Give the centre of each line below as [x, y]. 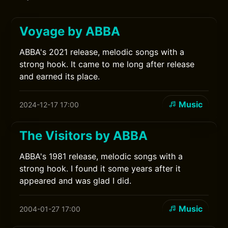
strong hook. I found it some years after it [100, 168]
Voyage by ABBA [70, 31]
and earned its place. [60, 76]
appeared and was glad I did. [76, 181]
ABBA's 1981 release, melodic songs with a [101, 156]
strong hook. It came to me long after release [107, 64]
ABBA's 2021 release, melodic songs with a [102, 52]
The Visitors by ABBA [84, 136]
